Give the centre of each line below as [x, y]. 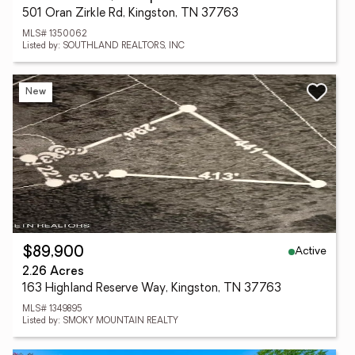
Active [311, 251]
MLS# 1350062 [55, 34]
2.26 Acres [53, 272]
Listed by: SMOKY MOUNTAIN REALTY [100, 321]
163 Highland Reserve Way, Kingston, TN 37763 [152, 289]
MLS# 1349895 [52, 309]
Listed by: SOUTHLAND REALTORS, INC [103, 46]
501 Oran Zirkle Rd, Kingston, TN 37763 [130, 14]
